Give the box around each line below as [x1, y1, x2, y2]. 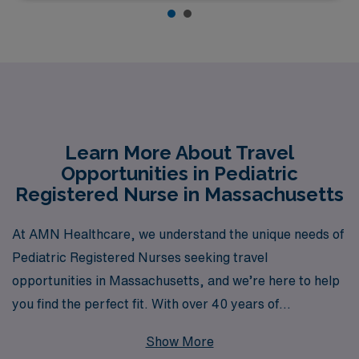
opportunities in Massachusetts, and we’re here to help [12, 274, 340, 287]
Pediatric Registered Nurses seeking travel [12, 251, 268, 264]
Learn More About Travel [65, 140, 294, 164]
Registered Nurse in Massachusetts [15, 182, 344, 206]
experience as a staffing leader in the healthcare [12, 321, 297, 333]
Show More [145, 335, 214, 348]
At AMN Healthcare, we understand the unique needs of [12, 228, 344, 240]
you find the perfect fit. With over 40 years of [12, 297, 279, 310]
